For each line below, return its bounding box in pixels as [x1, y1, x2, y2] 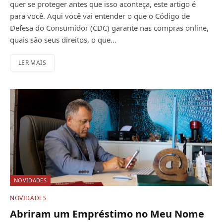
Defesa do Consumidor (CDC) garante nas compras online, [10, 22, 209, 33]
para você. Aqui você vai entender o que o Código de [10, 10, 190, 21]
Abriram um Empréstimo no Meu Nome [10, 207, 204, 221]
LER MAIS [18, 58, 46, 67]
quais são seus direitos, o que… [10, 34, 116, 45]
